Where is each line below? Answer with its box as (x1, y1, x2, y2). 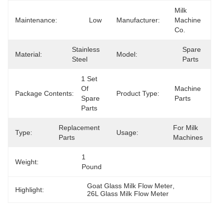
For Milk (173, 124, 198, 131)
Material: (15, 50, 42, 58)
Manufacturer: (116, 16, 160, 24)
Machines (173, 133, 203, 141)
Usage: (116, 129, 138, 136)
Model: (116, 50, 137, 58)
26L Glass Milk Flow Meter (87, 190, 169, 197)
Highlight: (15, 186, 44, 194)
